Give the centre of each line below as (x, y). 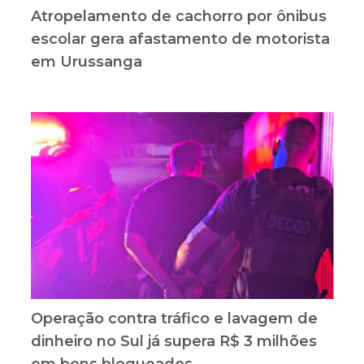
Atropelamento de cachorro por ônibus (178, 16)
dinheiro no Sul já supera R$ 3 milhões (173, 341)
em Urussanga (86, 61)
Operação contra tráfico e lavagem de (174, 318)
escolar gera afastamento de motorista (180, 39)
